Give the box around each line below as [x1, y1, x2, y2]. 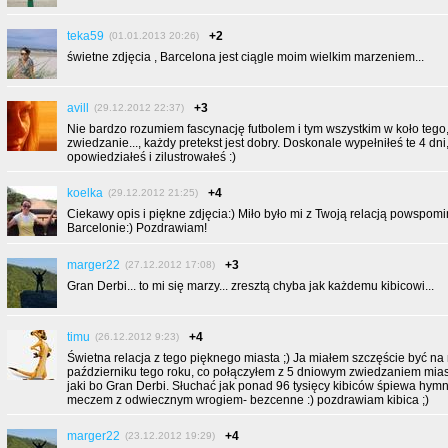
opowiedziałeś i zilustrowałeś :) [67, 150, 236, 164]
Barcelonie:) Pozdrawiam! [67, 221, 207, 235]
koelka [67, 186, 103, 200]
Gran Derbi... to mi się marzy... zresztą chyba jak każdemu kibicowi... [67, 279, 434, 293]
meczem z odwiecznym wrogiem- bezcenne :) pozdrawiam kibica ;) [67, 393, 429, 407]
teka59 [67, 29, 104, 43]
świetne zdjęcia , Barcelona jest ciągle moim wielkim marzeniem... [67, 50, 424, 64]
